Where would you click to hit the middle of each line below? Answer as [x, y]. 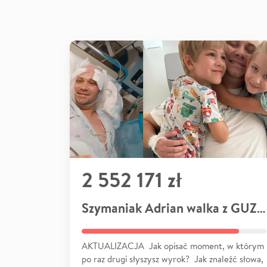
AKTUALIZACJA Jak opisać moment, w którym [173, 246]
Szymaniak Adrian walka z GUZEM [261, 208]
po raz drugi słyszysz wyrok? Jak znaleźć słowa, [173, 259]
